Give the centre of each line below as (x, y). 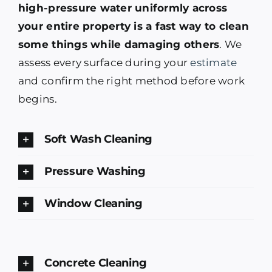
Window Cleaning (93, 204)
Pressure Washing (95, 172)
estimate (214, 63)
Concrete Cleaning (95, 263)
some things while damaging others (119, 45)
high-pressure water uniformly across (123, 8)
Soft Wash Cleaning (98, 139)
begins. (37, 99)
